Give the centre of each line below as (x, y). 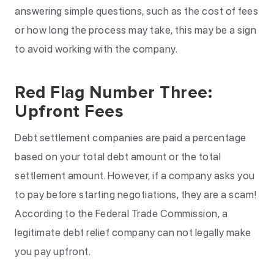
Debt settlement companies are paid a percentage (131, 138)
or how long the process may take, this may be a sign (135, 30)
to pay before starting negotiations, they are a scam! (136, 194)
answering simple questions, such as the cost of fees (136, 11)
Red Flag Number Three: (113, 92)
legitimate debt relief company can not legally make (133, 232)
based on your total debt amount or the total (118, 157)
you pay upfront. (53, 251)
